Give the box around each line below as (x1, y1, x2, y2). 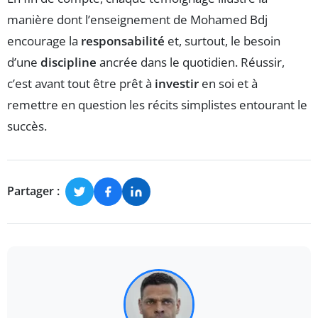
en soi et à (199, 75, 258, 92)
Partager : (7, 183, 60, 199)
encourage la (7, 32, 81, 49)
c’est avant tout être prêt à (7, 75, 155, 92)
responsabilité (81, 32, 165, 49)
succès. (7, 117, 47, 134)
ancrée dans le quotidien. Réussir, (97, 53, 285, 70)
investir (155, 75, 199, 92)
